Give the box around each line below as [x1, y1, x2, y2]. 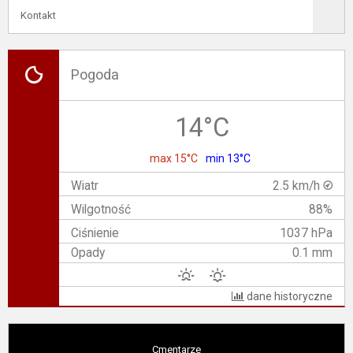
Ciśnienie [71, 226, 119, 240]
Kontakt [20, 9, 56, 21]
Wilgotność [71, 203, 131, 217]
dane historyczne [244, 290, 333, 303]
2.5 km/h [272, 179, 323, 193]
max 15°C [150, 152, 198, 165]
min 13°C [206, 152, 251, 165]
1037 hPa [279, 226, 333, 240]
